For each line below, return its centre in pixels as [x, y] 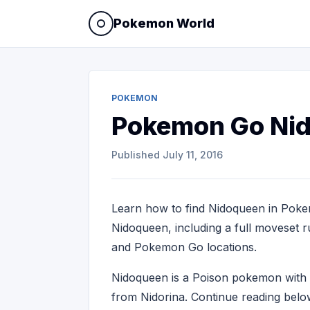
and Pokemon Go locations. [184, 247]
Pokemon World [164, 23]
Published [137, 155]
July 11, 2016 [193, 155]
